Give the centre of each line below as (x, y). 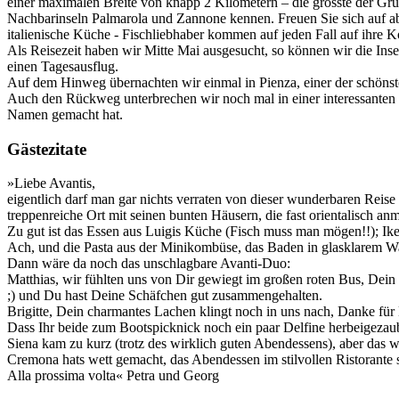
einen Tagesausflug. (63, 66)
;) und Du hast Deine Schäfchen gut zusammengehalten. (165, 296)
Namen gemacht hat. (65, 114)
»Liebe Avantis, (51, 183)
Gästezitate (47, 149)
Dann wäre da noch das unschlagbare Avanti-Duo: (151, 264)
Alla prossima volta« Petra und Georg (115, 376)
